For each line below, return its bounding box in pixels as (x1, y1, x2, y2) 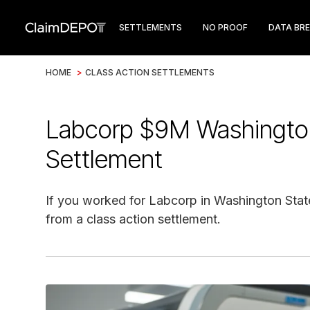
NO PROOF (203, 22, 248, 33)
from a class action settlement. (46, 212, 221, 226)
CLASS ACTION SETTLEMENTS (85, 67, 215, 77)
